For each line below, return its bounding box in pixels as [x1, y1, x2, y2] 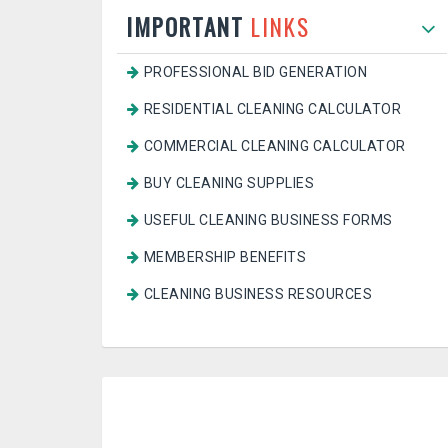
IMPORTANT [126, 10, 251, 44]
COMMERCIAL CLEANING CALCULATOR [143, 138, 406, 154]
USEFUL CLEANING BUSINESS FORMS [143, 212, 393, 228]
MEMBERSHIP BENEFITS [143, 249, 306, 265]
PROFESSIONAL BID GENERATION [143, 64, 367, 80]
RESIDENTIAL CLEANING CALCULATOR [143, 101, 401, 117]
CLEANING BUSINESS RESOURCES [143, 286, 372, 302]
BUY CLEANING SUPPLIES [143, 175, 314, 191]
